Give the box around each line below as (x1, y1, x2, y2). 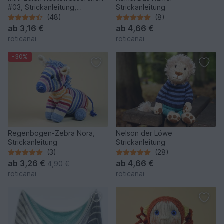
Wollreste (8, 12, 39, 21)
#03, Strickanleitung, (8, 3, 76, 12)
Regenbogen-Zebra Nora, (8, 129, 95, 138)
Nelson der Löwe (116, 129, 172, 138)
